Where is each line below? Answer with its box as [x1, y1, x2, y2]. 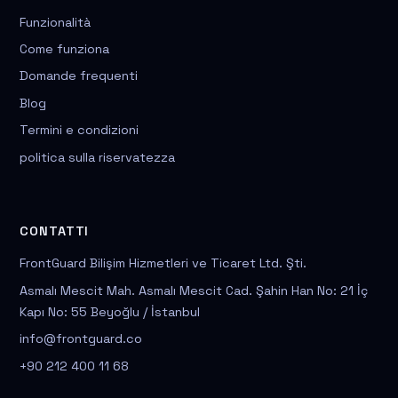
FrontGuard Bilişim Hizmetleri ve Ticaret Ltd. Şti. [20, 255, 307, 272]
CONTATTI [20, 223, 90, 240]
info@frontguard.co [20, 330, 143, 347]
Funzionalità [20, 13, 92, 30]
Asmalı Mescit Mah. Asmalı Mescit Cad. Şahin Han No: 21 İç [20, 282, 369, 298]
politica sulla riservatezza [20, 148, 176, 165]
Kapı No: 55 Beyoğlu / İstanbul [20, 303, 201, 320]
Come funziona [20, 41, 110, 58]
